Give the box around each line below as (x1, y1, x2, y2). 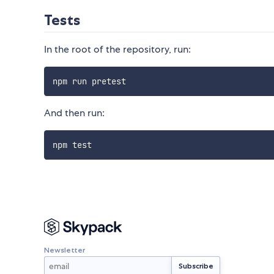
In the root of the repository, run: (44, 43, 191, 56)
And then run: (44, 106, 105, 120)
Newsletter (44, 245, 85, 254)
